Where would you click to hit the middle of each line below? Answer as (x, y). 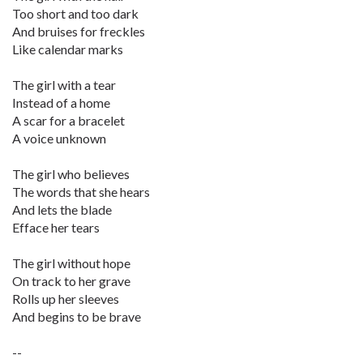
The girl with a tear (64, 85)
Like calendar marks (68, 49)
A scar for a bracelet (68, 120)
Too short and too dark (75, 13)
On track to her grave (71, 281)
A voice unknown (59, 138)
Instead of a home (61, 102)
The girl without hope (71, 263)
